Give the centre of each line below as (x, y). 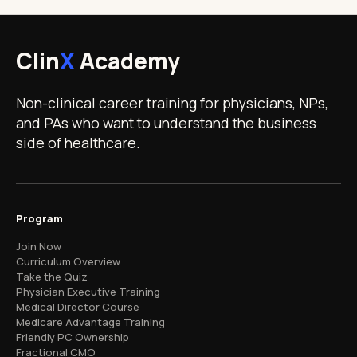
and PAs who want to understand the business (166, 123)
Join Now (39, 246)
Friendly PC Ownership (73, 337)
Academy (127, 61)
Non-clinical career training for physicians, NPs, (172, 103)
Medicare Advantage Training (90, 322)
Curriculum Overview (68, 261)
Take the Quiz (52, 277)
